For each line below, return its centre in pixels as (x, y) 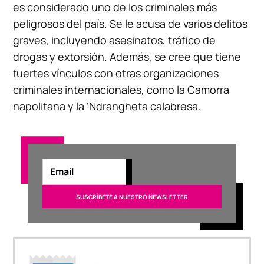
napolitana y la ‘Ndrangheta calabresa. (107, 106)
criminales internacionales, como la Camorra (121, 89)
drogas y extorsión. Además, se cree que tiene (127, 56)
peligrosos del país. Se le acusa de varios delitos (131, 23)
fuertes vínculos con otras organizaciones (116, 73)
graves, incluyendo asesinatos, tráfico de (115, 40)
